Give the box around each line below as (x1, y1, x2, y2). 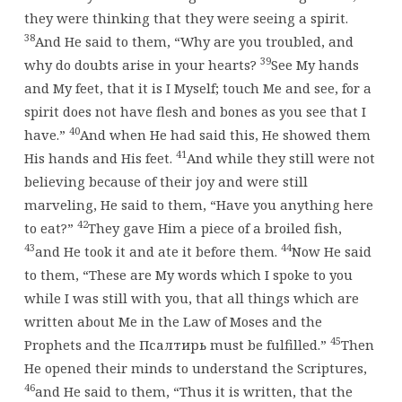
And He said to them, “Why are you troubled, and (34, 31, 354, 50)
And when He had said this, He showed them (79, 125, 371, 144)
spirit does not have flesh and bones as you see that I (23, 101, 366, 120)
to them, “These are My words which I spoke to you (23, 265, 353, 284)
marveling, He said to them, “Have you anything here (23, 195, 373, 214)
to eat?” (23, 218, 77, 237)
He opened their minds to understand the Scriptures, (23, 358, 367, 377)
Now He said (291, 241, 371, 260)
